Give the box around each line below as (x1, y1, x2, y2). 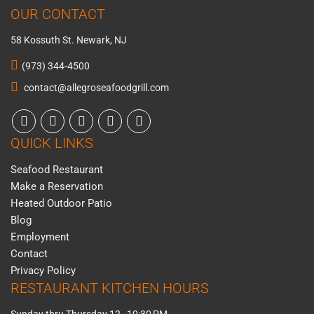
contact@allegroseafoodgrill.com (22, 81, 169, 93)
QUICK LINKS (11, 134, 93, 151)
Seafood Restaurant (11, 163, 103, 176)
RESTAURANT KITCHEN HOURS (11, 279, 209, 296)
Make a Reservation (11, 179, 103, 193)
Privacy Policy (11, 264, 76, 277)
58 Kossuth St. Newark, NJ (11, 34, 127, 46)
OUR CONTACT (11, 5, 105, 22)
